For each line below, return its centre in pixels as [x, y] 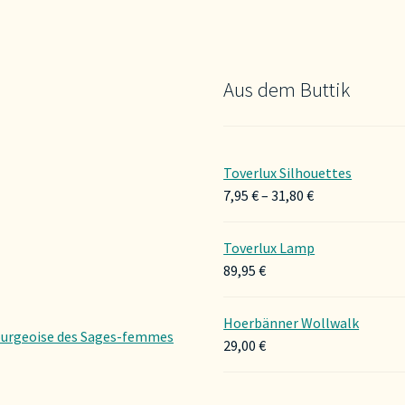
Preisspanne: [353, 195]
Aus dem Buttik [287, 89]
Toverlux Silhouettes [288, 173]
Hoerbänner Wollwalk [292, 323]
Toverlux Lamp [269, 248]
